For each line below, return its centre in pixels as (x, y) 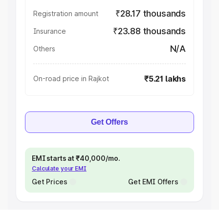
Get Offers (109, 122)
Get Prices (50, 182)
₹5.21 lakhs (165, 79)
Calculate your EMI (59, 168)
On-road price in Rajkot (71, 78)
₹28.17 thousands (150, 13)
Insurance (50, 31)
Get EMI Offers (153, 182)
